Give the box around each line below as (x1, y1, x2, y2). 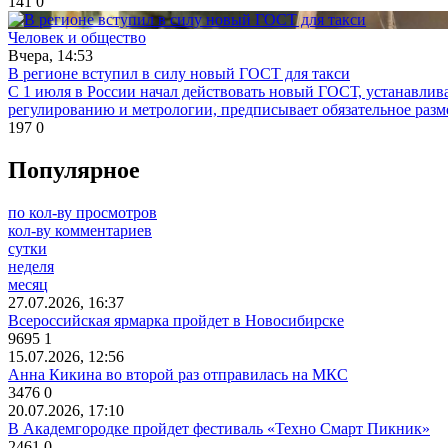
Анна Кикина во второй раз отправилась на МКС (8, 366, 348, 384)
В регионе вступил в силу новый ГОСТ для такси (8, 65, 350, 83)
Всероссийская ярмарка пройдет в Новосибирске (8, 312, 344, 330)
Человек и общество (8, 29, 146, 47)
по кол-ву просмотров (8, 204, 157, 222)
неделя (8, 258, 54, 276)
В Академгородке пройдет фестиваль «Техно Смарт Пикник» (8, 420, 430, 438)
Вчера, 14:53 (8, 47, 93, 65)
